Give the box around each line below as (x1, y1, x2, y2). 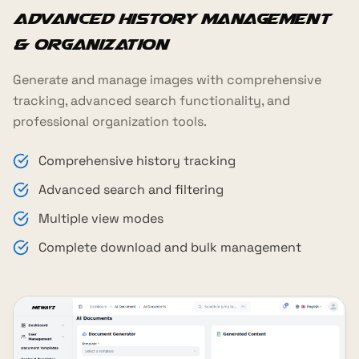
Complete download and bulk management (38, 239, 301, 256)
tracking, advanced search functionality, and (13, 92, 290, 110)
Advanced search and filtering (38, 181, 224, 199)
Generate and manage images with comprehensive (13, 71, 321, 89)
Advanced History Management (13, 10, 330, 28)
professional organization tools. (13, 113, 207, 131)
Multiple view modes (38, 210, 163, 228)
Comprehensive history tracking (38, 152, 236, 170)
